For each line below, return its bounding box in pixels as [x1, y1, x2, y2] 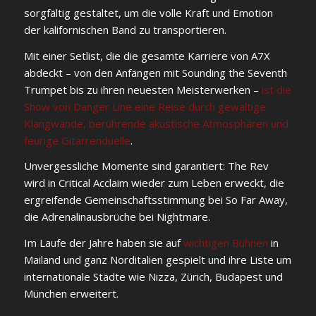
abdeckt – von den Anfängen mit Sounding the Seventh [23, 65, 287, 80]
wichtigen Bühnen [183, 236, 268, 250]
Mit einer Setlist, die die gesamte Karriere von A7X [23, 48, 270, 63]
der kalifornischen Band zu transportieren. [23, 22, 226, 37]
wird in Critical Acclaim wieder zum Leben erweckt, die [23, 176, 284, 190]
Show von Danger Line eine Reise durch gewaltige [23, 99, 266, 114]
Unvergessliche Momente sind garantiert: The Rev [23, 159, 269, 174]
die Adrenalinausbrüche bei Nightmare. [23, 209, 210, 224]
